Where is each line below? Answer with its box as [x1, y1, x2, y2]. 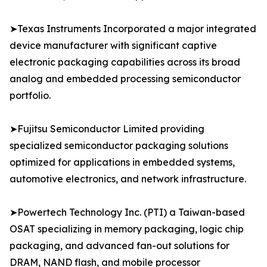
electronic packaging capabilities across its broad [10, 56, 240, 69]
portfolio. [10, 89, 51, 102]
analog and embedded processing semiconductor [10, 73, 241, 85]
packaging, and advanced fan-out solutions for [10, 240, 229, 252]
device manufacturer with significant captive [10, 39, 217, 52]
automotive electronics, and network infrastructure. [10, 173, 246, 185]
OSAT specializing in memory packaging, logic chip [10, 223, 244, 235]
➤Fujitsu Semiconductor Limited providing [10, 123, 204, 135]
